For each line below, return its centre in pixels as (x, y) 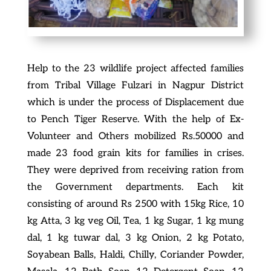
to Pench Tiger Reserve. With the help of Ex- (135, 119)
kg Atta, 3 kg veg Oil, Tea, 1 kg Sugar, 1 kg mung (135, 221)
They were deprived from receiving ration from (135, 170)
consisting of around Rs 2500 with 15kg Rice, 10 (135, 204)
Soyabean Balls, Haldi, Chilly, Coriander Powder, (135, 255)
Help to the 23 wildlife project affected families (135, 68)
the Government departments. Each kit (135, 187)
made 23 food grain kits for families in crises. (135, 153)
